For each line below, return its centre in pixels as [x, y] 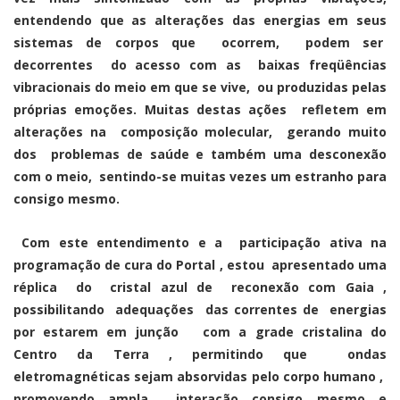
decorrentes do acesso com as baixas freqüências [200, 64]
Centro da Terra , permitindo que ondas [200, 354]
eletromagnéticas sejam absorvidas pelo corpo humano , [200, 376]
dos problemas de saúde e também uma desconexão [200, 154]
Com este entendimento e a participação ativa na [204, 242]
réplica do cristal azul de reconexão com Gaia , [200, 287]
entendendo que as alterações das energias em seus [200, 20]
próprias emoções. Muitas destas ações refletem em [200, 109]
